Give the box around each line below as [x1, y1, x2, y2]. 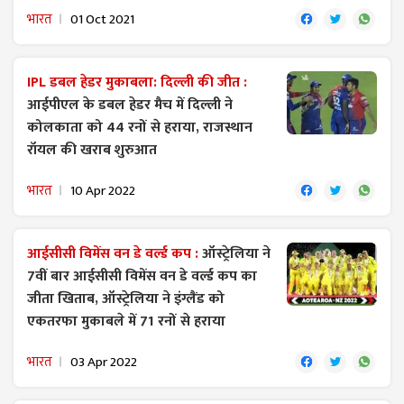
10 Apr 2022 [70, 179, 135, 202]
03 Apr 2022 [70, 350, 137, 373]
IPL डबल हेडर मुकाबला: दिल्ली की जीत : [27, 69, 247, 95]
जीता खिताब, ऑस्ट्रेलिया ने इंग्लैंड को [27, 286, 225, 311]
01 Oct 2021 [70, 7, 134, 31]
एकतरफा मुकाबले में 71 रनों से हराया [27, 308, 225, 334]
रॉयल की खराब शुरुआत [27, 137, 157, 162]
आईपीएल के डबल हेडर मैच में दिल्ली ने [27, 92, 233, 117]
